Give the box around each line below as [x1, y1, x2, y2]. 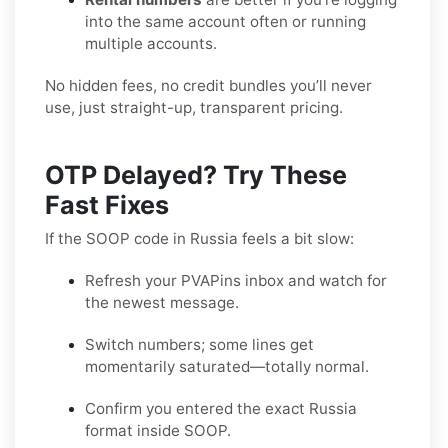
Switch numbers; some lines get [85, 334, 314, 354]
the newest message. [85, 292, 239, 312]
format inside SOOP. [85, 420, 231, 440]
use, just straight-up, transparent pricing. [45, 97, 343, 117]
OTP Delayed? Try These [45, 159, 347, 190]
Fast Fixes [45, 189, 169, 220]
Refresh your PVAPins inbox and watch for [85, 270, 387, 290]
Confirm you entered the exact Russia [85, 398, 357, 418]
